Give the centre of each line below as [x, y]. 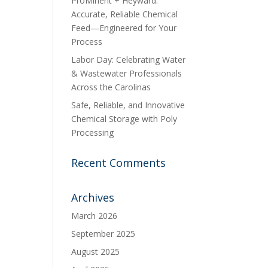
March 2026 [95, 216]
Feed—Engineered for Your [124, 28]
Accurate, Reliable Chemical [125, 14]
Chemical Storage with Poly [124, 119]
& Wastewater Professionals [127, 73]
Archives [93, 197]
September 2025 [103, 234]
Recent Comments [119, 163]
